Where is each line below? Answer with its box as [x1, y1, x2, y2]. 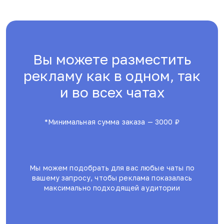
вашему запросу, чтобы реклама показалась [32, 173, 192, 182]
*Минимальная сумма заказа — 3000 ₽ [44, 117, 179, 126]
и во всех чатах [59, 84, 164, 100]
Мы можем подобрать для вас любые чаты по [29, 163, 194, 172]
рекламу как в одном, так [23, 67, 200, 84]
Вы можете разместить [32, 51, 191, 67]
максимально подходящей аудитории [44, 183, 180, 192]
